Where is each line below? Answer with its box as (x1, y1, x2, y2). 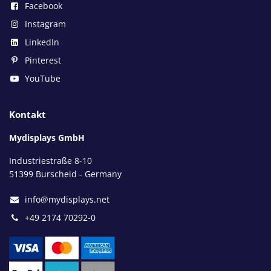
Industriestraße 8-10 (9, 154, 92, 166)
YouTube (25, 72, 60, 84)
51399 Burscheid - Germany (9, 168, 122, 180)
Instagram (25, 18, 66, 30)
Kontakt (9, 108, 46, 120)
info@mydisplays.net (25, 193, 109, 205)
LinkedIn (25, 36, 59, 48)
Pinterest (25, 54, 61, 66)
